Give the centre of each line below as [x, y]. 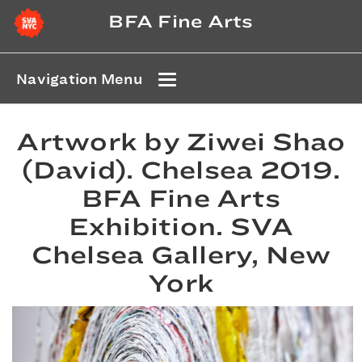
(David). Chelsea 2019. [181, 170]
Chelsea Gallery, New [181, 255]
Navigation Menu [79, 79]
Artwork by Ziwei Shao [181, 142]
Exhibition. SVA [181, 227]
